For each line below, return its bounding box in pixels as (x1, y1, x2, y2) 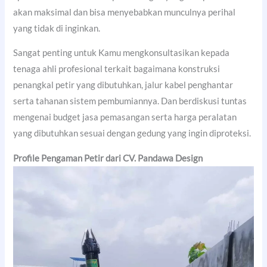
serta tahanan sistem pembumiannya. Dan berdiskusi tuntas (13, 96, 247, 107)
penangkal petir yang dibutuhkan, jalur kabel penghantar (13, 80, 234, 91)
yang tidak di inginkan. (13, 23, 101, 33)
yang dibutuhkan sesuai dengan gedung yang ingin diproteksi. (13, 128, 252, 139)
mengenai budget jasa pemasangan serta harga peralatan (13, 112, 237, 123)
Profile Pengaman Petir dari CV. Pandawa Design (13, 153, 203, 163)
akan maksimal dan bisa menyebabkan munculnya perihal (13, 7, 236, 17)
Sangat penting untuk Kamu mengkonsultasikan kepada (13, 48, 230, 58)
